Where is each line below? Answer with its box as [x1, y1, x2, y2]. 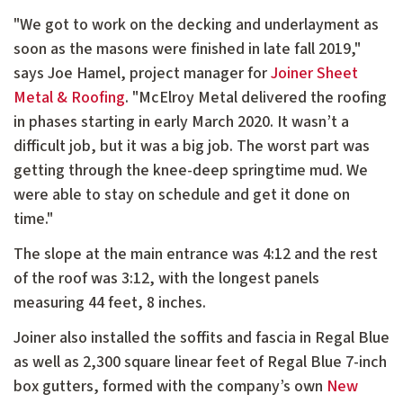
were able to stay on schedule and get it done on [13, 184, 350, 207]
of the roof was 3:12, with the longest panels [13, 267, 319, 291]
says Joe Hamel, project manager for [13, 62, 271, 85]
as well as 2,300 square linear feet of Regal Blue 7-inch [13, 351, 387, 374]
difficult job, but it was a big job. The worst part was [13, 135, 370, 158]
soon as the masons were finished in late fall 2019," [13, 38, 361, 61]
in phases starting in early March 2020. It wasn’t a [13, 111, 349, 134]
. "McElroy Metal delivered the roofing [125, 86, 387, 110]
